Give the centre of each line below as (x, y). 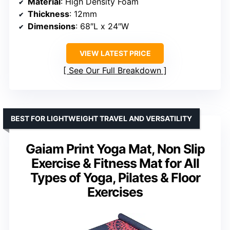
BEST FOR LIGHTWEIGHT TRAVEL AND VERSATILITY (101, 118)
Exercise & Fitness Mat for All (115, 163)
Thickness (49, 14)
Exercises (115, 192)
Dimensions (52, 26)
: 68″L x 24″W (102, 26)
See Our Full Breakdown (115, 70)
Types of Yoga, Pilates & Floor (115, 177)
